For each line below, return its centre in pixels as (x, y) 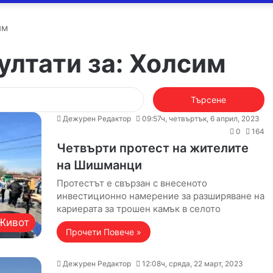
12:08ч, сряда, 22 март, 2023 (192, 264)
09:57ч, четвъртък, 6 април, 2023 (200, 119)
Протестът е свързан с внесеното (132, 183)
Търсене (163, 93)
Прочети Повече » (103, 232)
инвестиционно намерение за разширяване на (160, 196)
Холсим (178, 63)
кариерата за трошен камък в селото (138, 209)
